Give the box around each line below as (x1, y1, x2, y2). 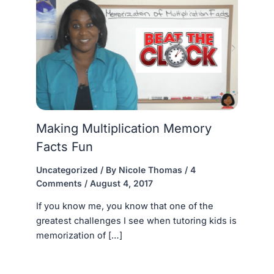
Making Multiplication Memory (35, 120, 212, 136)
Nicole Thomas (118, 164, 185, 175)
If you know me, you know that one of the (35, 200, 213, 212)
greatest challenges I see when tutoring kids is (35, 215, 237, 226)
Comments (35, 177, 82, 188)
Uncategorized (35, 164, 98, 175)
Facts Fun (35, 139, 93, 154)
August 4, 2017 (89, 177, 153, 188)
